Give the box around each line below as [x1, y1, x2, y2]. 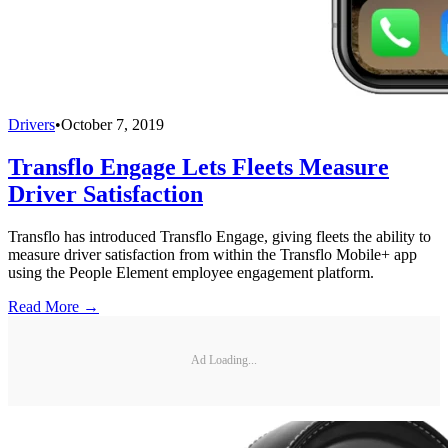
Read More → [8, 297, 99, 315]
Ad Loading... [191, 353, 257, 368]
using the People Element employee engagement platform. [8, 263, 374, 281]
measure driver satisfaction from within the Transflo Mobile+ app [8, 245, 417, 263]
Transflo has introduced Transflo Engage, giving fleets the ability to [8, 227, 431, 245]
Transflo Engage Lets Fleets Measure [8, 153, 389, 180]
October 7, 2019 [61, 115, 164, 133]
